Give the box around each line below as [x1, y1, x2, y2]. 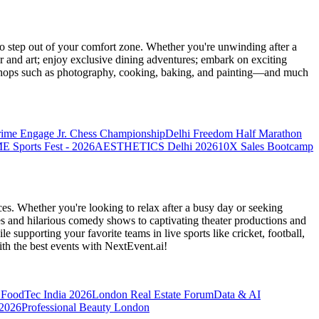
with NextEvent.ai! [82, 240, 167, 253]
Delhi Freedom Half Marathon [165, 127, 302, 140]
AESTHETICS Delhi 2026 [95, 140, 218, 153]
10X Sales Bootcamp [218, 140, 313, 153]
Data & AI [214, 288, 261, 301]
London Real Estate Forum [92, 288, 214, 301]
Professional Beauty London [21, 301, 150, 314]
